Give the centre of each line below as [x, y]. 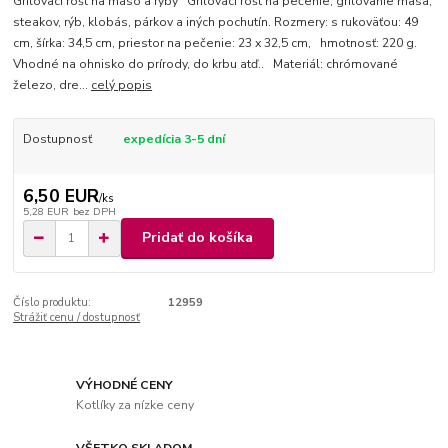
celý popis [122, 85]
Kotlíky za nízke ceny [135, 404]
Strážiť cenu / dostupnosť [77, 317]
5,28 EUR [45, 211]
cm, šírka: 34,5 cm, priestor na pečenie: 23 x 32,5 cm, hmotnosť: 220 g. [215, 43]
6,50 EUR [60, 195]
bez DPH [94, 211]
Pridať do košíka [197, 238]
